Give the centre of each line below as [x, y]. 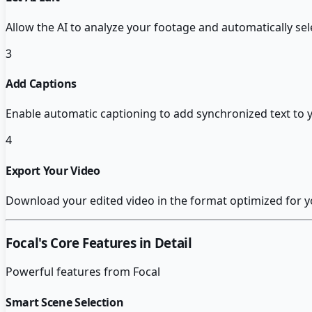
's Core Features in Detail [115, 242]
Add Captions [41, 84]
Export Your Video [53, 170]
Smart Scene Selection [65, 302]
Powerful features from [69, 272]
